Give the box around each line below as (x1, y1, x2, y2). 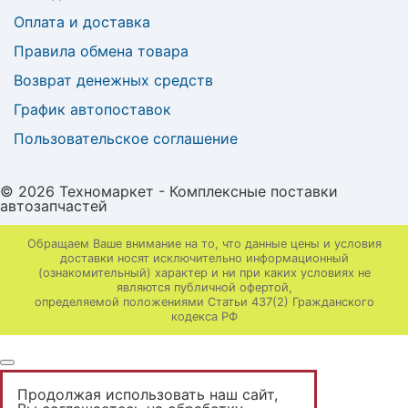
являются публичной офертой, (116, 280, 292, 294)
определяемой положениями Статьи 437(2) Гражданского (34, 294, 374, 309)
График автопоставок (14, 100, 171, 118)
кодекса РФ (170, 309, 238, 323)
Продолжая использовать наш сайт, (17, 385, 278, 403)
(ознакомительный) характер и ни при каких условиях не (37, 265, 371, 280)
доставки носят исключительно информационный (59, 250, 349, 265)
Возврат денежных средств (14, 71, 213, 89)
